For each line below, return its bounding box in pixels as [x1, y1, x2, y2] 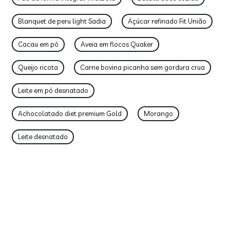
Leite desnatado [18, 132, 68, 141]
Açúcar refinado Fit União [128, 17, 206, 25]
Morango [144, 109, 173, 118]
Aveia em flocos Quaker [81, 40, 153, 48]
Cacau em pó [18, 40, 59, 48]
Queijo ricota [18, 63, 58, 71]
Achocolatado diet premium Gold [18, 109, 122, 118]
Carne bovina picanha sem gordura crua [80, 63, 205, 71]
